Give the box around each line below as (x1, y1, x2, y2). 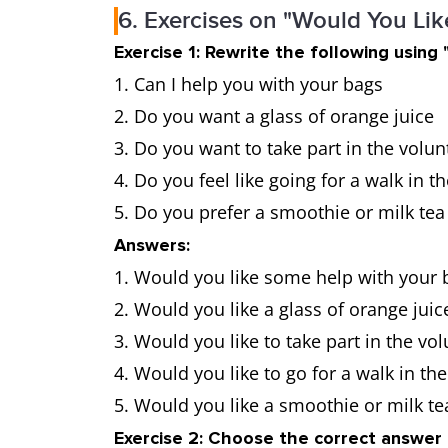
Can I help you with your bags (134, 72, 383, 96)
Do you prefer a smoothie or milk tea (134, 200, 445, 224)
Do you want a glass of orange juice (134, 104, 434, 128)
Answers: (114, 234, 190, 256)
